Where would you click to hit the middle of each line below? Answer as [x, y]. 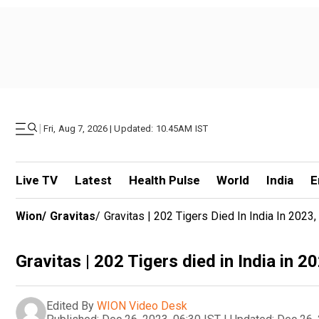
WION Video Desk [142, 305]
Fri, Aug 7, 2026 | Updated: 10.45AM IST [126, 129]
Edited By [70, 305]
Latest [93, 180]
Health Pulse [164, 180]
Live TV [37, 180]
